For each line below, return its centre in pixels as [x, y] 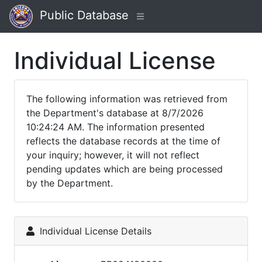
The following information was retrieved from [127, 99]
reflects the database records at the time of [123, 141]
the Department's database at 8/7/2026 [115, 113]
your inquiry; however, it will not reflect [113, 155]
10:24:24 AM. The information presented [116, 127]
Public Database [81, 15]
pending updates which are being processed [125, 169]
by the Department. [70, 183]
